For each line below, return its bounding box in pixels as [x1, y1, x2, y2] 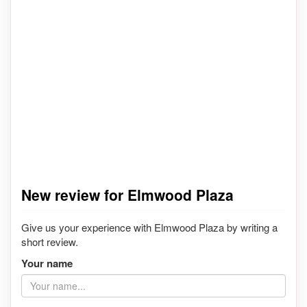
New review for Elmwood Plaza [21, 184, 234, 205]
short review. [21, 234, 78, 249]
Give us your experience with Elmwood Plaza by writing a [21, 220, 278, 235]
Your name [21, 256, 73, 271]
